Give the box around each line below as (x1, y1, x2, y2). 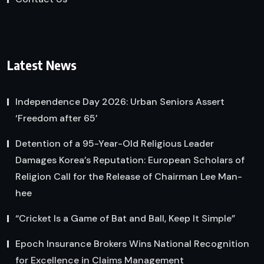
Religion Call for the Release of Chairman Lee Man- (15, 170, 242, 183)
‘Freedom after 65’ (15, 111, 98, 124)
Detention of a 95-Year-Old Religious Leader (15, 137, 214, 150)
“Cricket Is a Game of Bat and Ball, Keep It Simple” (15, 212, 235, 225)
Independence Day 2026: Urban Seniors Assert (15, 95, 225, 108)
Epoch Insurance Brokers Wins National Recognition (15, 237, 249, 250)
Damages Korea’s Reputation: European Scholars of (15, 153, 245, 166)
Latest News (7, 56, 77, 73)
